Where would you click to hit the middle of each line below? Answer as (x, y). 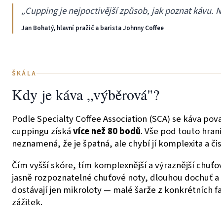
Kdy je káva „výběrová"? (86, 94)
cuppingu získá (42, 131)
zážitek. (27, 202)
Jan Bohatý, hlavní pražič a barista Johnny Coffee (92, 28)
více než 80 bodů (107, 131)
